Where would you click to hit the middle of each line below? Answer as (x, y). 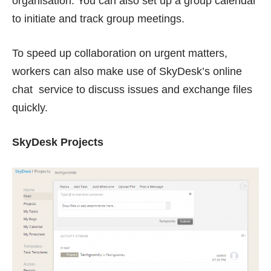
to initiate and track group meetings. (98, 18)
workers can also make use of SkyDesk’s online (127, 71)
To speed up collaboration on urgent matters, (120, 53)
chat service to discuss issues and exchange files (132, 89)
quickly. (30, 107)
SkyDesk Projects (58, 142)
